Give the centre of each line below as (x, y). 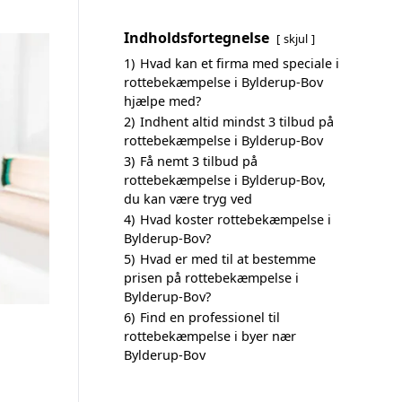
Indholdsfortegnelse (197, 38)
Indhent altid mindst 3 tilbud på (237, 122)
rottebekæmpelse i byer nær (210, 336)
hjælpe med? (162, 101)
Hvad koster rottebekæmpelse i (236, 219)
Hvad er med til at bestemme (228, 259)
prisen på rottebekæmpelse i (211, 278)
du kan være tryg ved (188, 199)
